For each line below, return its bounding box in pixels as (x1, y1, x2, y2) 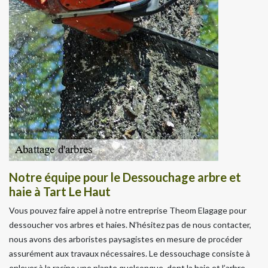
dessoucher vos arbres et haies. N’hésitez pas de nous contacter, (9, 219, 251, 230)
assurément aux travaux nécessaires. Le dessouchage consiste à (9, 248, 250, 258)
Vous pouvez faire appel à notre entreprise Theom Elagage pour (9, 205, 246, 215)
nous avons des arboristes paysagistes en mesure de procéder (9, 233, 242, 244)
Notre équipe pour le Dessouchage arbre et (9, 169, 241, 184)
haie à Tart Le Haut (9, 184, 111, 199)
